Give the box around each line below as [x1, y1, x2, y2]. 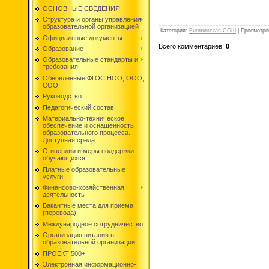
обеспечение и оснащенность [43, 121, 134, 129]
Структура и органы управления [43, 16, 141, 23]
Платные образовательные [43, 165, 125, 173]
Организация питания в [43, 231, 114, 239]
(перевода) [43, 209, 76, 217]
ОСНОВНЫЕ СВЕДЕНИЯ [43, 4, 120, 12]
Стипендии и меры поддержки [43, 147, 134, 155]
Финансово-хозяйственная [43, 184, 124, 192]
